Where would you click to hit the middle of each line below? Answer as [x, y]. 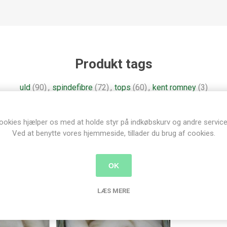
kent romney [174, 87]
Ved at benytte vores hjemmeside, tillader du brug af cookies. [113, 133]
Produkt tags [113, 64]
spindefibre [72, 87]
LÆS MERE [113, 191]
